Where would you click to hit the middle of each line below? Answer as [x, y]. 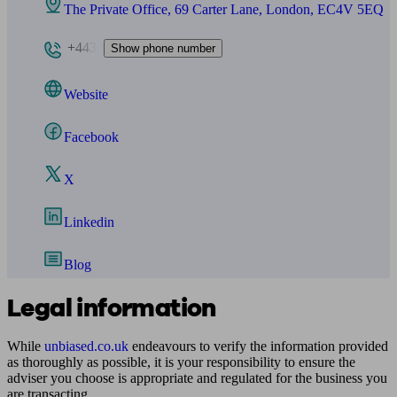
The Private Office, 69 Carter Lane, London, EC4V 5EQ [224, 9]
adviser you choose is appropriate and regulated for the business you [197, 378]
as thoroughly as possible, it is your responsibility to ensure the [181, 362]
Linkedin [89, 222]
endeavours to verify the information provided [258, 346]
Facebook [91, 137]
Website [86, 94]
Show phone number [163, 48]
